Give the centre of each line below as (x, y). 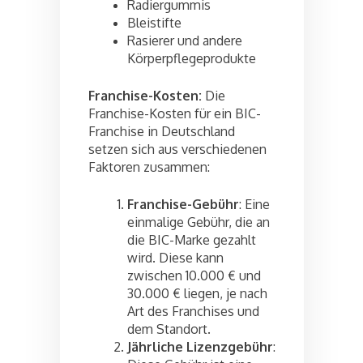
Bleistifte (154, 22)
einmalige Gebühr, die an (199, 222)
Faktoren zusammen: (149, 167)
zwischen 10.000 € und (194, 275)
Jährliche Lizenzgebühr (200, 346)
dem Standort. (169, 329)
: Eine (254, 204)
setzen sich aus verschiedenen (177, 149)
